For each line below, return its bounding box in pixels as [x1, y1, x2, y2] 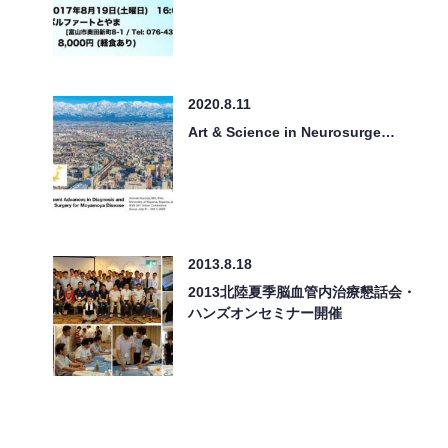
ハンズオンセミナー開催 [188, 304, 342, 321]
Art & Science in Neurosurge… [188, 123, 395, 140]
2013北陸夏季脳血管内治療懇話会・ [188, 283, 416, 300]
